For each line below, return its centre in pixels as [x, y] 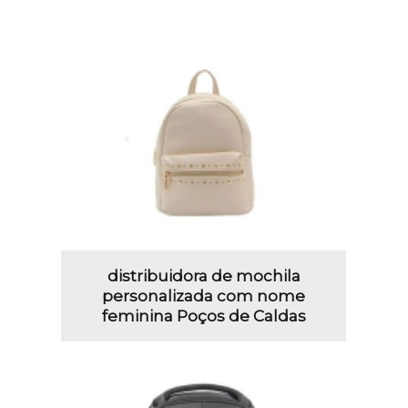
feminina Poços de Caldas [204, 316]
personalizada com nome [204, 296]
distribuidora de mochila [204, 275]
